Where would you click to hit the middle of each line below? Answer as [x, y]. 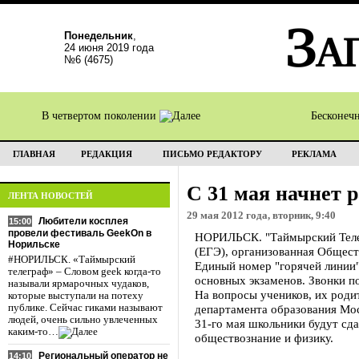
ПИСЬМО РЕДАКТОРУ [212, 154]
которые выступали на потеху [76, 296]
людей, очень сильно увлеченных [83, 320]
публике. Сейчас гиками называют [85, 308]
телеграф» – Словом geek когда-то [85, 272]
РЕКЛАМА [314, 154]
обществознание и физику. [264, 338]
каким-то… [33, 332]
